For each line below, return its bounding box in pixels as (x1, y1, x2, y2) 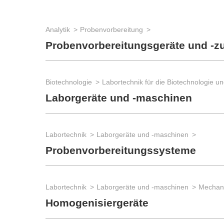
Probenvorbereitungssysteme (45, 144, 196, 156)
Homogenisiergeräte (45, 197, 148, 209)
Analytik (45, 25, 70, 33)
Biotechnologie (45, 78, 92, 86)
